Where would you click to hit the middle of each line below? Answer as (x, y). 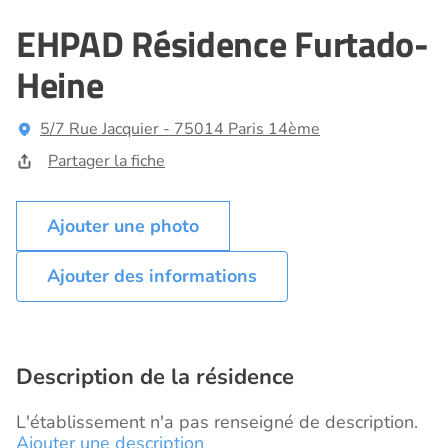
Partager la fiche (106, 161)
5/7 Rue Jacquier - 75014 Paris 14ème (180, 129)
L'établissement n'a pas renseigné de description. (217, 422)
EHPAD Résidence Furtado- (222, 44)
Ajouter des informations (152, 276)
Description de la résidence (155, 377)
